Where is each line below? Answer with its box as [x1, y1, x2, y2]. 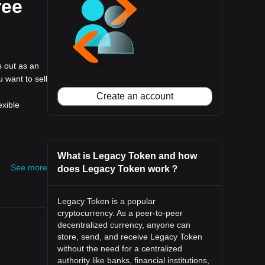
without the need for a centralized [57, 244, 182, 253]
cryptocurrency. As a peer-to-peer [57, 208, 183, 218]
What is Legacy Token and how [57, 151, 197, 161]
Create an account [96, 91, 173, 101]
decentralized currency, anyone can [57, 220, 190, 230]
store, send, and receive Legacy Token [57, 232, 202, 241]
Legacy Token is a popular [57, 196, 156, 206]
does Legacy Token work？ [57, 164, 179, 174]
